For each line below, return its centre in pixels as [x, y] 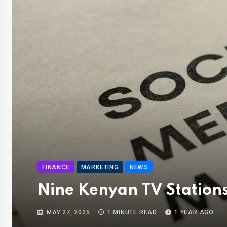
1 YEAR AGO [194, 213]
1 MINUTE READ [132, 213]
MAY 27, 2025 [68, 213]
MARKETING [100, 167]
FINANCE [56, 167]
